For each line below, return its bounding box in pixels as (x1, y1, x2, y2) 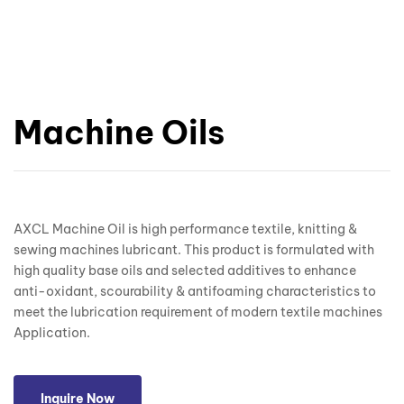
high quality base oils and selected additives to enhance (14, 262, 356, 280)
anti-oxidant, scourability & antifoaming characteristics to (14, 283, 376, 300)
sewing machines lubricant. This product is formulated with (14, 242, 374, 259)
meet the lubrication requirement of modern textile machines (14, 304, 382, 321)
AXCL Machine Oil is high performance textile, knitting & (14, 221, 357, 238)
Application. (14, 325, 90, 342)
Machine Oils (14, 112, 225, 154)
